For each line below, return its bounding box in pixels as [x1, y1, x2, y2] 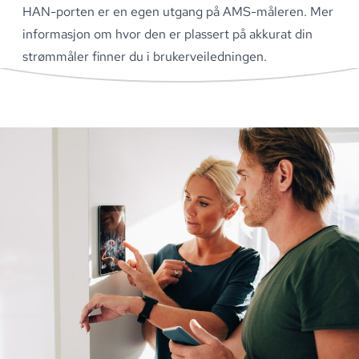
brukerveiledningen [153, 48, 264, 66]
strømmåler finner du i [22, 48, 153, 66]
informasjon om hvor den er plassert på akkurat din [22, 26, 313, 43]
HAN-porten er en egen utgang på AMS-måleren [22, 3, 304, 21]
